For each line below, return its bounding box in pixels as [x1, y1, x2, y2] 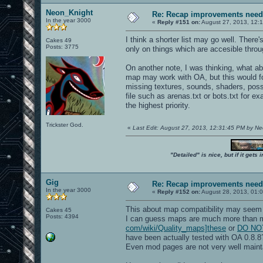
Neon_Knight [46, 8, 93, 17]
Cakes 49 [46, 36, 72, 43]
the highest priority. [126, 100, 190, 110]
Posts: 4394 [46, 213, 79, 220]
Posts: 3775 [46, 43, 79, 50]
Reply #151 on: [157, 18, 200, 25]
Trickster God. [46, 121, 83, 128]
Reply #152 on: [157, 188, 200, 195]
